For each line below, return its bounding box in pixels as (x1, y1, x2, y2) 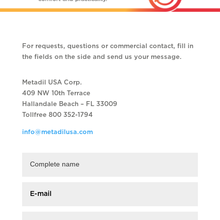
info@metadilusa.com (22, 129, 93, 136)
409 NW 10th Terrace (22, 90, 90, 97)
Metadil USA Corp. (22, 80, 82, 86)
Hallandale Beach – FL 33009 (22, 101, 117, 108)
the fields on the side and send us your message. (22, 54, 182, 61)
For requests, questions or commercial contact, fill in (22, 43, 193, 50)
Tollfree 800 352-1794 (22, 112, 93, 119)
